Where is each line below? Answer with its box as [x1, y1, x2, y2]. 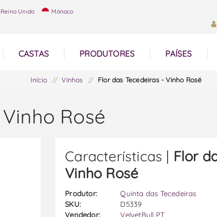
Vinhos [62, 76, 83, 84]
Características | [65, 147, 173, 165]
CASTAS [18, 48, 49, 59]
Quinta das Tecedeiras [120, 189, 197, 198]
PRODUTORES [79, 48, 135, 59]
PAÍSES [165, 48, 192, 59]
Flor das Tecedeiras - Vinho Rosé [98, 76, 202, 84]
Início [30, 76, 47, 84]
